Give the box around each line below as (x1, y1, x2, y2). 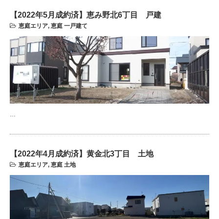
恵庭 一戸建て (51, 22, 88, 30)
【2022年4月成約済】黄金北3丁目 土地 (10, 150, 153, 158)
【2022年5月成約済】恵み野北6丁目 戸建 (10, 11, 161, 20)
